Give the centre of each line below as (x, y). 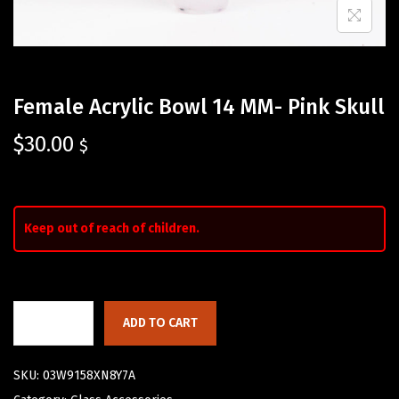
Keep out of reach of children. (112, 229)
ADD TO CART (160, 323)
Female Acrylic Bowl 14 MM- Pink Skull (199, 107)
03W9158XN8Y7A (89, 376)
